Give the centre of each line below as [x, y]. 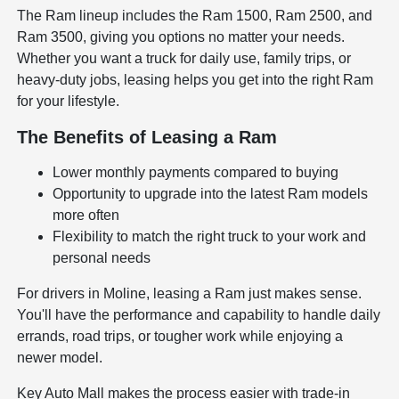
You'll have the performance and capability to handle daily [199, 315]
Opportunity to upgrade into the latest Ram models [211, 194]
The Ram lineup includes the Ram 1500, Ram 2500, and [195, 16]
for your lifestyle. [69, 102]
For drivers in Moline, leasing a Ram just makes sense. [190, 294]
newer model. [60, 358]
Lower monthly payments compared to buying [196, 173]
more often [86, 216]
